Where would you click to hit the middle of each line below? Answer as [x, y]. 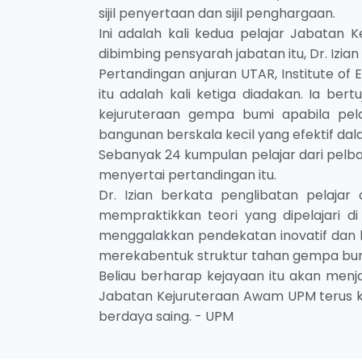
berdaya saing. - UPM [166, 316]
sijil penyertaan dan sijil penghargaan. [220, 13]
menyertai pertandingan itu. [187, 175]
